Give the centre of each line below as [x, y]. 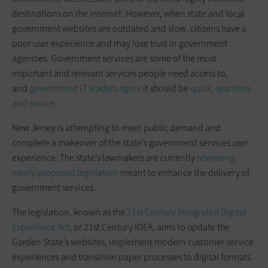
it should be [166, 88]
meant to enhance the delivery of [184, 172]
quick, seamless [220, 88]
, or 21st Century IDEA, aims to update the [150, 227]
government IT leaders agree [85, 88]
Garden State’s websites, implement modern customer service [133, 242]
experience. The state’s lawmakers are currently [104, 157]
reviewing [216, 157]
